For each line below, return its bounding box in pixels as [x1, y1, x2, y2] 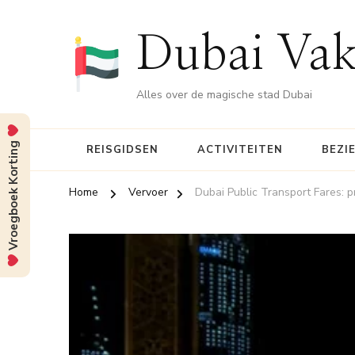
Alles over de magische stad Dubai [136, 87, 312, 102]
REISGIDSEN [86, 143, 158, 157]
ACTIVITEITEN [197, 143, 283, 157]
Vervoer [128, 185, 168, 200]
